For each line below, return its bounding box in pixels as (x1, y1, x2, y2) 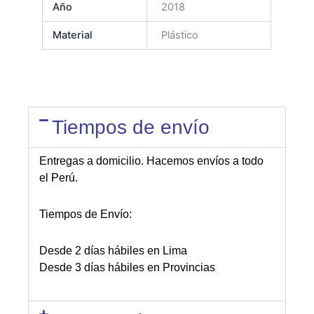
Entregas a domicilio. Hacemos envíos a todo (39, 155, 264, 168)
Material (52, 29, 93, 42)
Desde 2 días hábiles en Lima (39, 245, 188, 257)
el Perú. (39, 172, 78, 184)
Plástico (161, 29, 198, 42)
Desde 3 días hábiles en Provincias (39, 261, 216, 274)
